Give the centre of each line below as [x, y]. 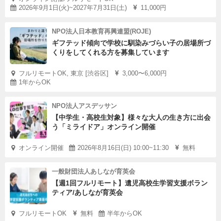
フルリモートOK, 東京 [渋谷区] [64, 73]
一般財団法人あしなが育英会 [93, 171]
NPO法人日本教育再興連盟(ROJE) [101, 31]
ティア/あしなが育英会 [87, 192]
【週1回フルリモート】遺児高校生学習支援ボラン [130, 183]
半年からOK [125, 213]
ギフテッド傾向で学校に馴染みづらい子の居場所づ [131, 43]
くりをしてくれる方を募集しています [110, 52]
